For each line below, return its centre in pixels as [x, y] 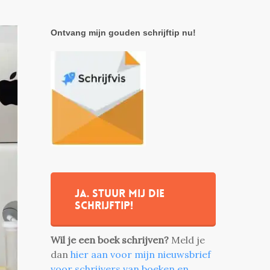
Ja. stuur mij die [120, 193]
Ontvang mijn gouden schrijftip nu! [124, 33]
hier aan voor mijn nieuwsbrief [141, 254]
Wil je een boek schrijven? [111, 240]
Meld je [188, 240]
